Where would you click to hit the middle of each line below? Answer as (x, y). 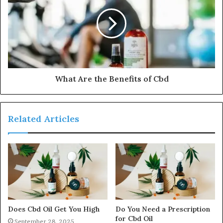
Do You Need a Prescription (163, 209)
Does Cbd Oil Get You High (54, 209)
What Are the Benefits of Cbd (111, 79)
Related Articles (44, 119)
